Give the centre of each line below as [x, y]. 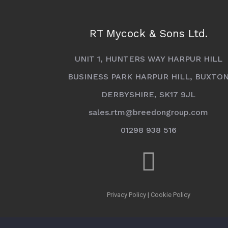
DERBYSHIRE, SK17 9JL [149, 94]
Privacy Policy [126, 194]
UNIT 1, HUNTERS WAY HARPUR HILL [148, 59]
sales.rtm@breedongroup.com [149, 112]
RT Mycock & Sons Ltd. [148, 33]
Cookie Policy [170, 194]
